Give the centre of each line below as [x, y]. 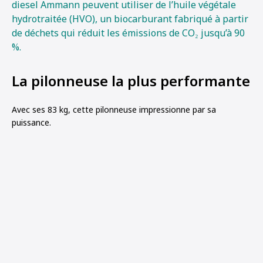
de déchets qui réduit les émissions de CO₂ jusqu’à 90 [128, 33]
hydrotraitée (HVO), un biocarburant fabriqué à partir [130, 18]
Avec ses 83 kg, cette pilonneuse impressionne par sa [114, 109]
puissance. [31, 122]
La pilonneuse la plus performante [131, 80]
